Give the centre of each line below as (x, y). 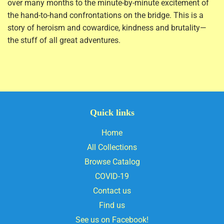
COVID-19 (112, 176)
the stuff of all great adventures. (64, 40)
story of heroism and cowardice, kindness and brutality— (107, 28)
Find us (112, 205)
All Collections (112, 147)
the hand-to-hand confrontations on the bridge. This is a (105, 15)
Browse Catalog (112, 162)
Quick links (112, 113)
